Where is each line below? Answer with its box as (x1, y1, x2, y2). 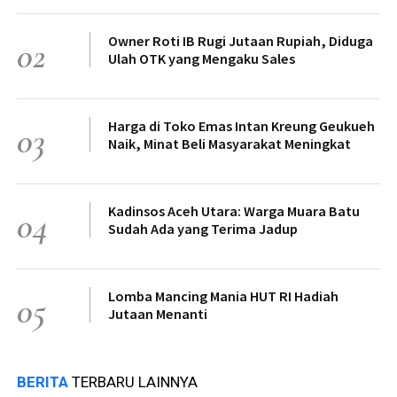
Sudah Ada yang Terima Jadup (108, 219, 298, 237)
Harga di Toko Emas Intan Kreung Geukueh (108, 116, 375, 135)
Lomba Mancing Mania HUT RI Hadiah (108, 286, 339, 305)
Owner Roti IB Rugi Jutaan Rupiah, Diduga (108, 31, 373, 50)
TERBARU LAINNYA (72, 372, 198, 391)
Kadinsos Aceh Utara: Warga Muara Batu (108, 201, 360, 220)
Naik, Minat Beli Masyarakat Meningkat (108, 134, 351, 152)
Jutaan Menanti (108, 304, 207, 323)
